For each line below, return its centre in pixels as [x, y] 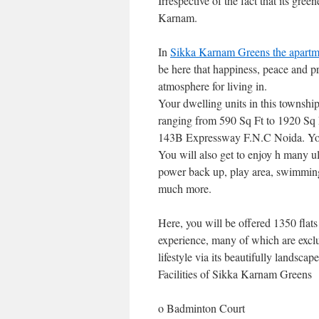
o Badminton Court [202, 308]
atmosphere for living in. [213, 86]
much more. [185, 188]
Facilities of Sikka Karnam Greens [235, 274]
